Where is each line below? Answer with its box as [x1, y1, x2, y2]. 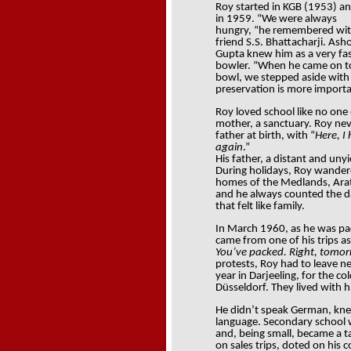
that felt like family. [215, 201, 305, 212]
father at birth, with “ [215, 130, 315, 142]
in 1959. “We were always [215, 13, 337, 25]
